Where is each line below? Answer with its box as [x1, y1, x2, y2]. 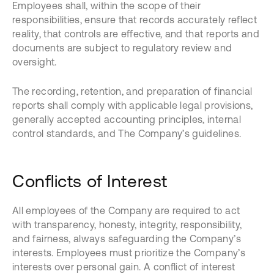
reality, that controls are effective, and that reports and [12, 28, 259, 39]
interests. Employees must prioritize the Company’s [12, 247, 245, 258]
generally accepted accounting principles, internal [12, 114, 241, 125]
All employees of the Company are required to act [12, 205, 240, 216]
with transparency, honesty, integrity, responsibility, [12, 219, 242, 230]
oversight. [12, 56, 57, 67]
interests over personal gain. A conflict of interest [12, 261, 235, 272]
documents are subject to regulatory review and [12, 42, 232, 53]
